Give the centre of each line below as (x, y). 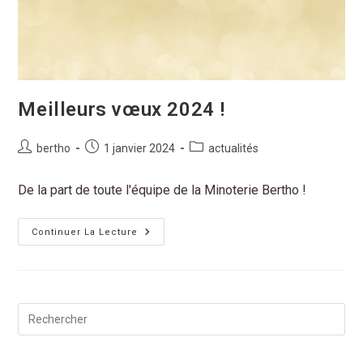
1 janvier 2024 (140, 149)
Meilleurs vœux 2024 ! (122, 110)
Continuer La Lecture (85, 233)
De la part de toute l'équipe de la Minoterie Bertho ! (162, 190)
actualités (234, 149)
